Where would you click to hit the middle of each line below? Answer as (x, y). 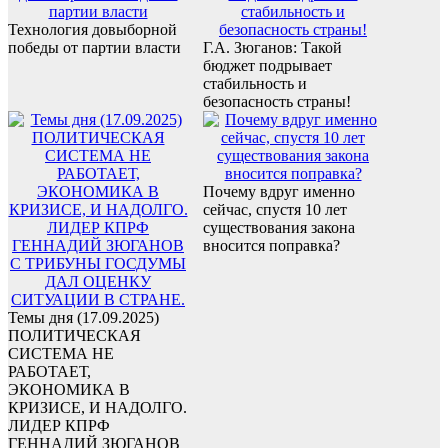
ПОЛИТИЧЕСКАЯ (74, 335)
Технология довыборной (92, 29)
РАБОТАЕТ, (49, 371)
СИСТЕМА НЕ (61, 353)
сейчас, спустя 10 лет (275, 209)
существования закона (279, 227)
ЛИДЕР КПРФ (59, 425)
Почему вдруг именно (279, 191)
